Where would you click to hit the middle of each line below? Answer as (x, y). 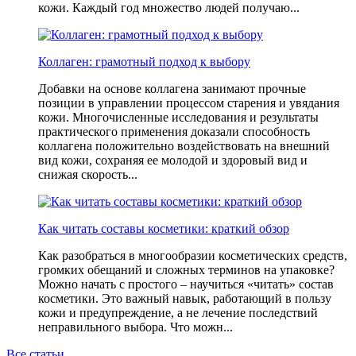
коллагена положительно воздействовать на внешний (184, 145)
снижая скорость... (88, 174)
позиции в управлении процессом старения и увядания (189, 103)
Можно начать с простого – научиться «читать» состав (186, 284)
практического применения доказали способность (174, 131)
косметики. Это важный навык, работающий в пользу (185, 298)
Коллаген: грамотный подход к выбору (144, 61)
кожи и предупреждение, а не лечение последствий (178, 312)
